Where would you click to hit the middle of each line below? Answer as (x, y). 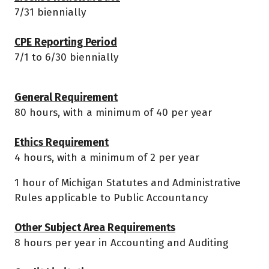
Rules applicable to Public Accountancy (111, 198)
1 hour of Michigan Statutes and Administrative (128, 183)
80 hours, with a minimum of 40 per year (113, 113)
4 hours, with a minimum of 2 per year (107, 158)
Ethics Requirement (62, 143)
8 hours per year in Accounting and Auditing (121, 243)
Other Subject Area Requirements (95, 228)
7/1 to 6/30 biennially (66, 58)
